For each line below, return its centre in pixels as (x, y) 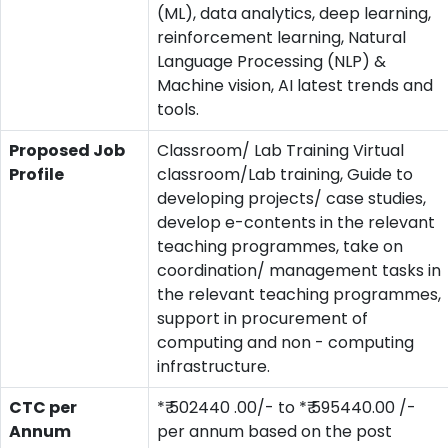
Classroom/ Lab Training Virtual (280, 150)
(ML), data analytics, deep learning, (294, 13)
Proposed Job (67, 150)
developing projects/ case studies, (291, 198)
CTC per (43, 407)
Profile (36, 174)
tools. (178, 109)
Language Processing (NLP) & (271, 61)
